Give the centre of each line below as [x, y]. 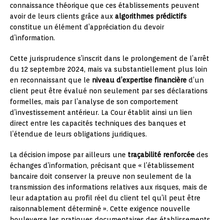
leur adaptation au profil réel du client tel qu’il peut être [105, 198]
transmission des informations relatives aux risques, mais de [109, 187]
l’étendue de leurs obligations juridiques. [78, 134]
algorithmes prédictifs [151, 16]
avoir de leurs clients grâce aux [62, 16]
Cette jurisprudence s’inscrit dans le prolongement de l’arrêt [110, 58]
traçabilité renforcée [161, 154]
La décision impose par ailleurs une [69, 154]
